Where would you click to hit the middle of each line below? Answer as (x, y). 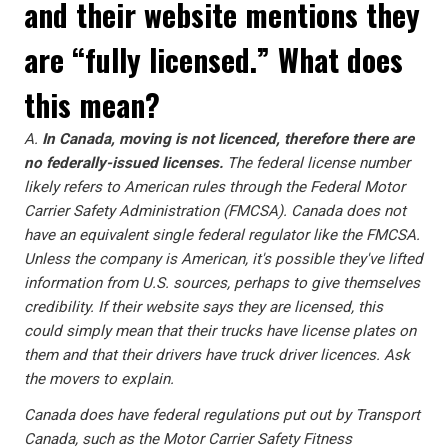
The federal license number (316, 163)
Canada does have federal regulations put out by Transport (222, 415)
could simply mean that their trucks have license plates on (220, 331)
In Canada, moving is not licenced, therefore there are (228, 139)
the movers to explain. (99, 379)
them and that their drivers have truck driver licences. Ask (217, 355)
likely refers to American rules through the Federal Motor (214, 187)
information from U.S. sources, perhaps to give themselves (222, 283)
